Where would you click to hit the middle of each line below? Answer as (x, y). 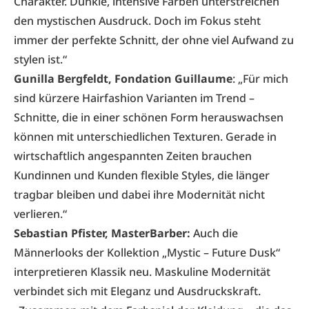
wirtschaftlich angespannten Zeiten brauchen (133, 156)
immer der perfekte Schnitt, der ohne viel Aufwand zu (154, 40)
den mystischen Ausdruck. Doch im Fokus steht (137, 21)
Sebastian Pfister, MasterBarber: (102, 233)
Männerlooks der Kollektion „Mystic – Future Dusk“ (147, 252)
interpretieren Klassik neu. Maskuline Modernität (142, 272)
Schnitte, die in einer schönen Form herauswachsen (149, 117)
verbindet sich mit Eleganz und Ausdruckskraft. (137, 291)
